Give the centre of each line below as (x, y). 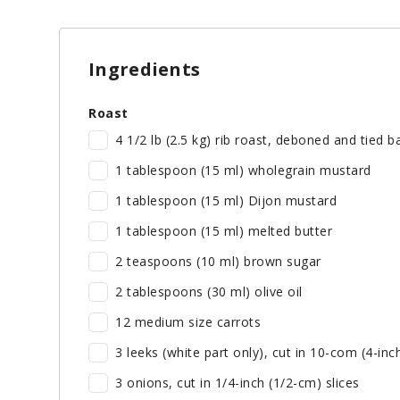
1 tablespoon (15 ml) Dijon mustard (226, 201)
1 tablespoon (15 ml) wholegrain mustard (243, 171)
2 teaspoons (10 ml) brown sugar (218, 262)
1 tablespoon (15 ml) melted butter (224, 231)
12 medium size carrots (188, 322)
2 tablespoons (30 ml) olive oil (209, 292)
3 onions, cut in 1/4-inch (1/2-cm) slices (237, 383)
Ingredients (145, 70)
